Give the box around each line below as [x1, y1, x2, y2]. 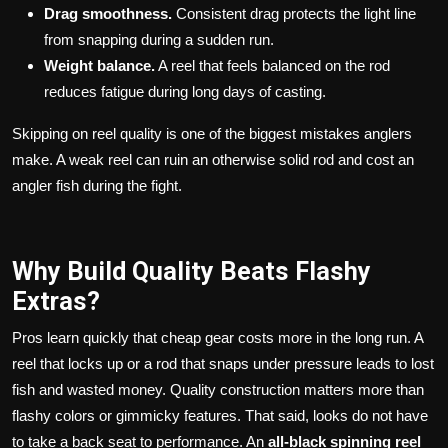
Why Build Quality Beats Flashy [12, 256, 371, 286]
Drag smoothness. [44, 4, 172, 22]
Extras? [12, 286, 100, 316]
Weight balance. [44, 56, 155, 74]
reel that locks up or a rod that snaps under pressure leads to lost [12, 354, 434, 372]
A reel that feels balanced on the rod [155, 56, 390, 74]
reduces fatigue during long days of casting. [44, 82, 326, 100]
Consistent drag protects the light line [172, 4, 416, 22]
